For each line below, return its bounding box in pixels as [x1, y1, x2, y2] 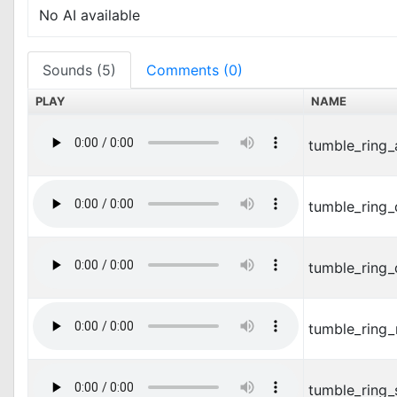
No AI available [39, 6, 140, 24]
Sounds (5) [43, 61, 116, 79]
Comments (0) [146, 61, 243, 79]
